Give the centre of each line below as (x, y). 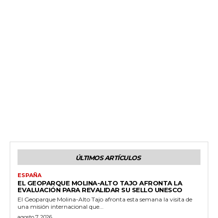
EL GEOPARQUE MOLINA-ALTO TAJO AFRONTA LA (100, 183)
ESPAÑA (29, 175)
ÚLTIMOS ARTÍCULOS (108, 157)
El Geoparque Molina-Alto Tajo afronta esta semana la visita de (105, 199)
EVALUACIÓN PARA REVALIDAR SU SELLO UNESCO (100, 190)
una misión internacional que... (61, 206)
